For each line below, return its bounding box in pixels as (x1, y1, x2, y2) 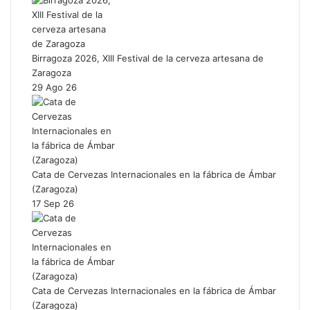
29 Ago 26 (32, 81, 77, 93)
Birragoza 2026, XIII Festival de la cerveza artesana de (32, 52, 264, 64)
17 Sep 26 (32, 197, 74, 209)
